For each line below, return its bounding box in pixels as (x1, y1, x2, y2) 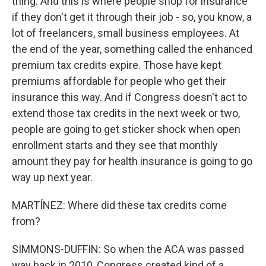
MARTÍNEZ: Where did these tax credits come (12, 199, 227, 211)
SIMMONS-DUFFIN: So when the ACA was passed (12, 243, 244, 255)
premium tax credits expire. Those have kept (12, 59, 221, 71)
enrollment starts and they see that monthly (12, 139, 218, 151)
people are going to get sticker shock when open (12, 123, 240, 135)
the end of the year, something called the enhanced (12, 43, 252, 55)
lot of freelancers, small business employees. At (12, 27, 239, 39)
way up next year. (12, 171, 93, 183)
